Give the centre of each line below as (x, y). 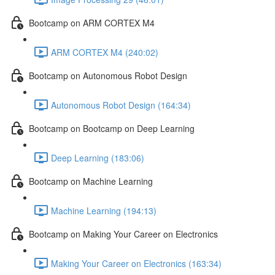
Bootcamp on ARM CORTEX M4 (92, 22)
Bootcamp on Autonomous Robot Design (108, 75)
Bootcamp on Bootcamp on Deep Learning (112, 128)
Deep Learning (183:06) (98, 157)
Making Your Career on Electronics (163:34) (136, 263)
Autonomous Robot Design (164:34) (121, 105)
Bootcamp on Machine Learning (91, 181)
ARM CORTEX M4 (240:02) (105, 52)
